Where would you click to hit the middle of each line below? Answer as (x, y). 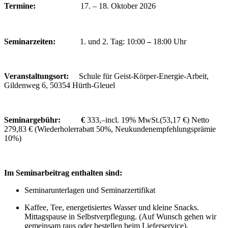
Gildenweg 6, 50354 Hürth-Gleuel (60, 85)
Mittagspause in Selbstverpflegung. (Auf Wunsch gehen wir (120, 217)
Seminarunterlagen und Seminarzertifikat (90, 190)
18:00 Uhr (169, 42)
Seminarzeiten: (42, 42)
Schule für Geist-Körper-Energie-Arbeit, (144, 76)
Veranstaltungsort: (41, 76)
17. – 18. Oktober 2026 (117, 6)
